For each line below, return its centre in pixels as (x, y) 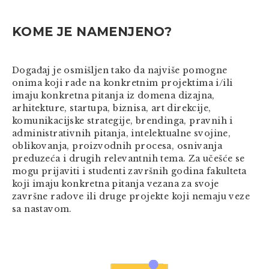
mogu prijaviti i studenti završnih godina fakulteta (129, 171)
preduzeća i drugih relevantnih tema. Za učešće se (128, 158)
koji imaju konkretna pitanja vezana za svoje (116, 183)
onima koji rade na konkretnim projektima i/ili (122, 83)
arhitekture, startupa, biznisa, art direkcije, (112, 108)
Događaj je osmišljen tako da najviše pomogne (120, 70)
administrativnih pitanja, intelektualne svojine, (122, 133)
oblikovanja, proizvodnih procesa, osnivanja (117, 146)
